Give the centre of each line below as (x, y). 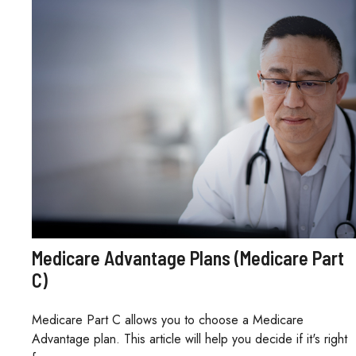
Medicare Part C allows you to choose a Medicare (168, 319)
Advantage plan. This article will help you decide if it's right (190, 339)
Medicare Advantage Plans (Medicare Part (188, 257)
